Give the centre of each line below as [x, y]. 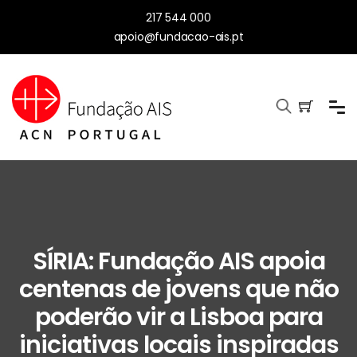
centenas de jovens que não [178, 290]
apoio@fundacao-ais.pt [178, 37]
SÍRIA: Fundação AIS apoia [178, 262]
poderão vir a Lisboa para [178, 318]
